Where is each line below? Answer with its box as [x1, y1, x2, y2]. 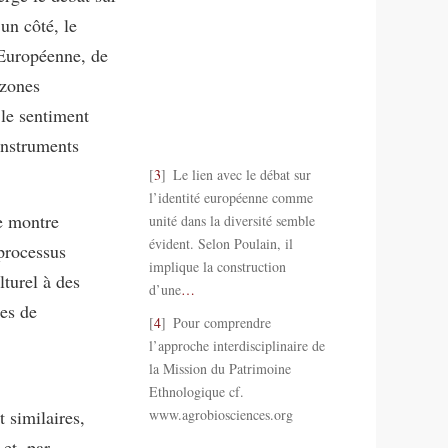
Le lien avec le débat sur [169, 164, 311, 184]
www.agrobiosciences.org [148, 404, 293, 424]
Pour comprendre [169, 312, 271, 332]
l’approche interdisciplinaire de [148, 335, 325, 355]
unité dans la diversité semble [148, 210, 315, 230]
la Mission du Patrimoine [148, 358, 291, 378]
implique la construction [148, 256, 286, 276]
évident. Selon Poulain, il [148, 233, 293, 253]
